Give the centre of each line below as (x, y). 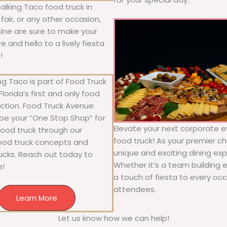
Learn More (37, 198)
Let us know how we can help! (113, 218)
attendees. (135, 189)
